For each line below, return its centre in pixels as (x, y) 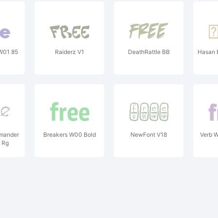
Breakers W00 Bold (69, 135)
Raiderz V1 (69, 52)
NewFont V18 (149, 135)
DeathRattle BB (149, 52)
